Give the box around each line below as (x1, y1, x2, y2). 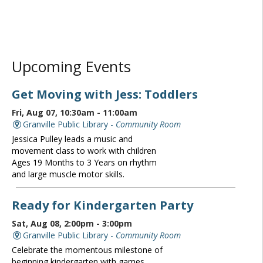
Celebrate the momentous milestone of (11, 244, 163, 256)
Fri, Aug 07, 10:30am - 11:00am (11, 107, 137, 119)
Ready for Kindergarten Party (11, 197, 193, 214)
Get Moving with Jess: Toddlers (11, 86, 198, 103)
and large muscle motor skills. (11, 168, 124, 180)
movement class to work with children (11, 145, 156, 157)
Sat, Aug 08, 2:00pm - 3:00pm (11, 218, 132, 230)
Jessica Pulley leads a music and (11, 133, 133, 145)
